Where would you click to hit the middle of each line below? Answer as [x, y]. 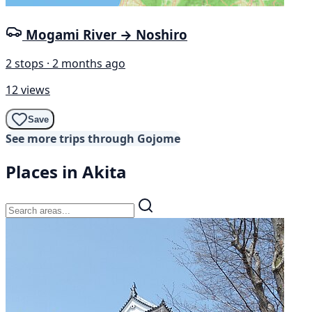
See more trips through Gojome [93, 139]
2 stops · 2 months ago [65, 64]
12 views [28, 90]
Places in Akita [66, 172]
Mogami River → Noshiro [107, 34]
